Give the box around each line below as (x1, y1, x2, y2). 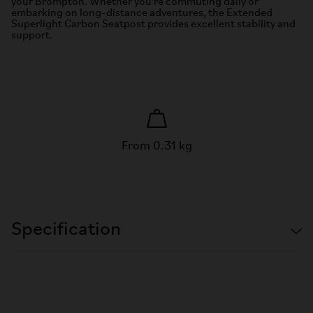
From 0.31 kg (121, 139, 192, 153)
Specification (11, 219, 121, 240)
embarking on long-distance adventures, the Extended (11, 7, 272, 19)
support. (11, 29, 52, 41)
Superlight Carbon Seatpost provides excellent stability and (11, 18, 296, 30)
